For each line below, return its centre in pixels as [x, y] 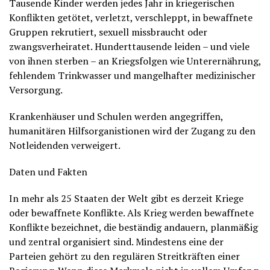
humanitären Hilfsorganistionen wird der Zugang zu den [132, 131]
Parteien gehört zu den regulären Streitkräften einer [124, 256]
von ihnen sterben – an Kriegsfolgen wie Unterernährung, [135, 61]
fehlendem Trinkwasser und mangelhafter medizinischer [132, 75]
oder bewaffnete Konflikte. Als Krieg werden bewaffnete [131, 213]
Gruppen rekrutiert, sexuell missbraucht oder [108, 32]
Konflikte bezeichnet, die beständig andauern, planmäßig [133, 227]
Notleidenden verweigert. [65, 145]
